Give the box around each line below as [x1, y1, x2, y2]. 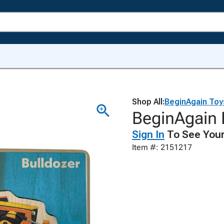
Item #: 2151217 [132, 142, 192, 152]
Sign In [132, 128, 164, 140]
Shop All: [132, 97, 164, 106]
